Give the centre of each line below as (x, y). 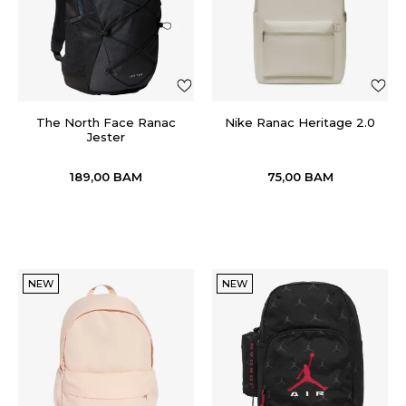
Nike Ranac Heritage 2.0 (300, 122)
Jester (106, 137)
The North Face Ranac (106, 122)
